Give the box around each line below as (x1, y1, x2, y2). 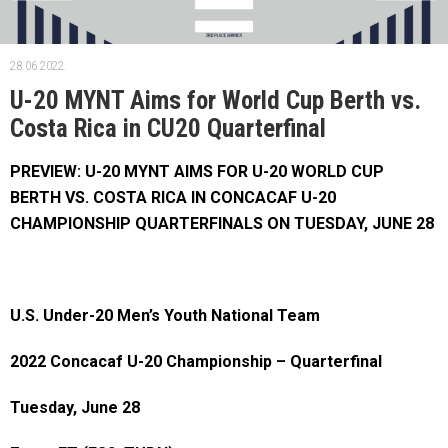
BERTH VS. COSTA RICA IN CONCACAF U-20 (10, 187, 336, 207)
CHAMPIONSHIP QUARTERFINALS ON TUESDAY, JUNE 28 (10, 213, 434, 233)
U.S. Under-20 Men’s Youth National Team (10, 305, 320, 325)
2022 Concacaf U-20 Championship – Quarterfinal (10, 351, 382, 371)
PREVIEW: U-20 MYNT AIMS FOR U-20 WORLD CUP (10, 161, 384, 181)
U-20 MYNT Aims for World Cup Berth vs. (10, 85, 421, 115)
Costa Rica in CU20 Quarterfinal (10, 113, 326, 143)
